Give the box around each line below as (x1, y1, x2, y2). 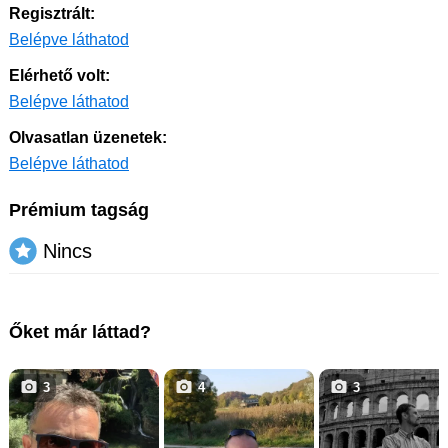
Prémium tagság (9, 200, 149, 221)
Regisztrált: (9, 5, 95, 23)
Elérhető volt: (9, 67, 110, 85)
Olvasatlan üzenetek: (9, 129, 167, 147)
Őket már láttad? (9, 322, 151, 343)
